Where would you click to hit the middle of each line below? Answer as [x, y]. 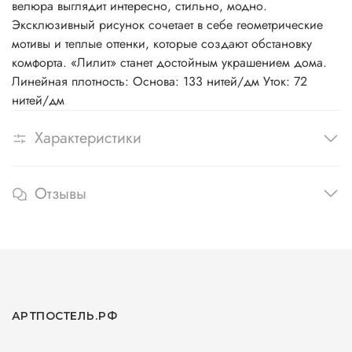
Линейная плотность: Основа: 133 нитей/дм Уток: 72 [159, 82]
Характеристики [88, 138]
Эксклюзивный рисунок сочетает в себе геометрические [167, 25]
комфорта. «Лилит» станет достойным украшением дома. [169, 63]
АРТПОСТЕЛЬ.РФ [65, 316]
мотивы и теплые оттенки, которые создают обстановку [162, 44]
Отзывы [60, 194]
